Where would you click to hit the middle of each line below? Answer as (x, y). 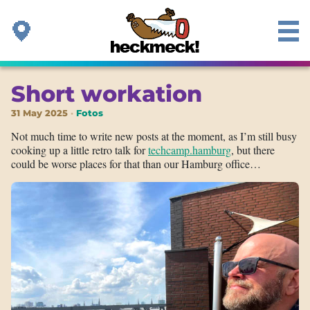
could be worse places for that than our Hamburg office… (136, 164)
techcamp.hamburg (190, 150)
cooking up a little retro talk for (80, 150)
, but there (253, 150)
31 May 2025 (39, 113)
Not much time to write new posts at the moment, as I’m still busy (154, 136)
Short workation (107, 94)
